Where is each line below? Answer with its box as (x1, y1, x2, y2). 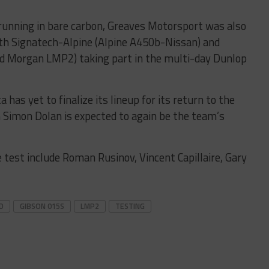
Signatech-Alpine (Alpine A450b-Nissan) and (11, 34, 220, 50)
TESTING (115, 200, 145, 212)
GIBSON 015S (20, 200, 64, 212)
